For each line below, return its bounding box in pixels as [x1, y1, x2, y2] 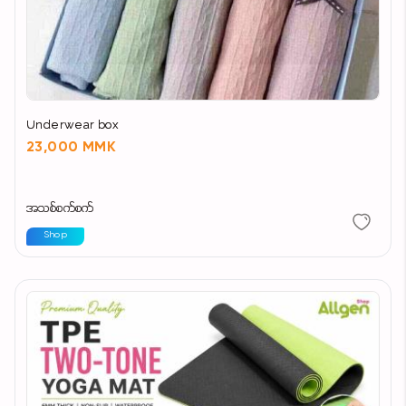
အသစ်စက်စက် [26, 201, 94, 217]
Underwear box [26, 118, 120, 134]
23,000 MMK [26, 140, 116, 156]
